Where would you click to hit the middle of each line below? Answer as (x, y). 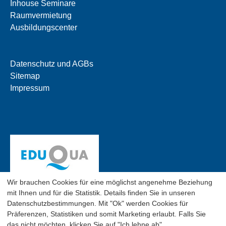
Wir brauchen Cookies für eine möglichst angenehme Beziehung (110, 182)
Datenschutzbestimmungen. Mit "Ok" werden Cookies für (98, 203)
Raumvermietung (41, 15)
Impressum (30, 88)
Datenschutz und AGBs (52, 64)
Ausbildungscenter (44, 27)
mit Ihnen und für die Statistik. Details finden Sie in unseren (101, 192)
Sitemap (25, 76)
